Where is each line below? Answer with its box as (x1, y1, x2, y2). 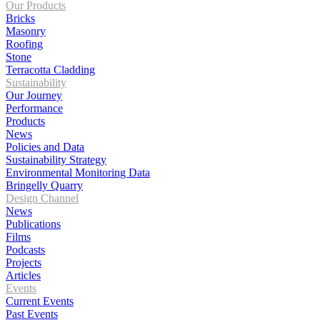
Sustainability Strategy (6, 153, 106, 166)
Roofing (6, 37, 43, 50)
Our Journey (6, 89, 62, 101)
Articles (6, 269, 41, 281)
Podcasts (6, 243, 45, 256)
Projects (6, 256, 41, 269)
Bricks (6, 11, 35, 24)
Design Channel (6, 191, 79, 204)
